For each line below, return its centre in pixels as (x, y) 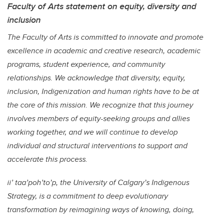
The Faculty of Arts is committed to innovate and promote (105, 37)
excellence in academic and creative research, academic (104, 51)
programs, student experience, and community (86, 64)
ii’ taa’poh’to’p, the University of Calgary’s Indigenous (98, 183)
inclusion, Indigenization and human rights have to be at (103, 92)
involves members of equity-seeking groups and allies (99, 119)
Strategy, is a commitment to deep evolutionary (88, 196)
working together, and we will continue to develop (93, 132)
